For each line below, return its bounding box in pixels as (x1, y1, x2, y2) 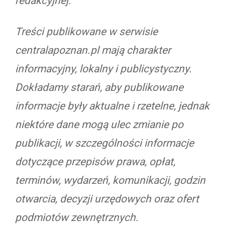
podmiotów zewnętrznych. (15, 211, 139, 223)
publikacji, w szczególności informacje (15, 137, 194, 149)
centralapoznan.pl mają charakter (15, 44, 171, 56)
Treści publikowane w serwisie (15, 25, 158, 38)
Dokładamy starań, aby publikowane (15, 81, 183, 93)
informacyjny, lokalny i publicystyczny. (15, 62, 192, 75)
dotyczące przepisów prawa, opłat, (15, 155, 175, 168)
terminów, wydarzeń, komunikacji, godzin (15, 174, 205, 186)
